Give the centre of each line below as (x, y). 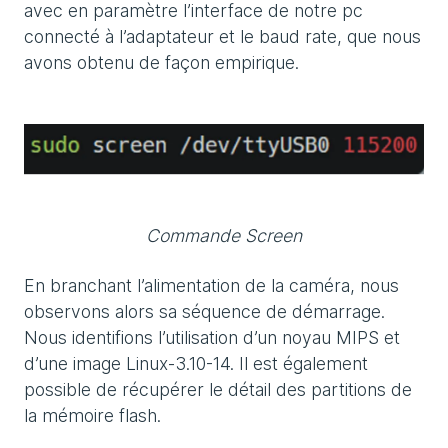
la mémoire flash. (92, 415)
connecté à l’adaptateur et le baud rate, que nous (222, 37)
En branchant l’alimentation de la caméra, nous (211, 285)
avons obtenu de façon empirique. (161, 63)
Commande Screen (224, 235)
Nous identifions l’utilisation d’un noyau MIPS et (212, 337)
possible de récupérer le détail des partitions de (218, 389)
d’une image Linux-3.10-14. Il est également (196, 363)
